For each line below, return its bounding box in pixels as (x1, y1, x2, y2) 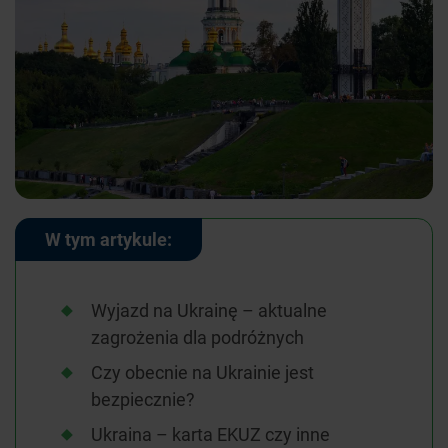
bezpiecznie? (91, 387, 195, 412)
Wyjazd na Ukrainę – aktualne (91, 298, 327, 323)
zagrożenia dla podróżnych (91, 325, 304, 350)
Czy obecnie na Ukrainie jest (91, 360, 314, 385)
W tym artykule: (45, 227, 172, 252)
